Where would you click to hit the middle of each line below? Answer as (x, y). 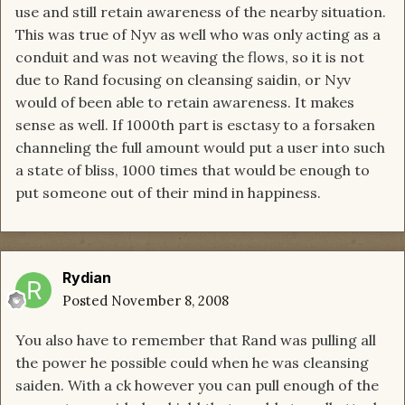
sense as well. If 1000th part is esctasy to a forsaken (195, 125)
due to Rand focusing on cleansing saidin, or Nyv (183, 80)
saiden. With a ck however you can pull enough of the (197, 386)
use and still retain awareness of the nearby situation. (201, 12)
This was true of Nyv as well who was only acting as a (198, 35)
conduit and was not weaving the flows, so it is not (190, 57)
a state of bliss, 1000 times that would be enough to (193, 170)
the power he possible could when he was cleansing (192, 363)
